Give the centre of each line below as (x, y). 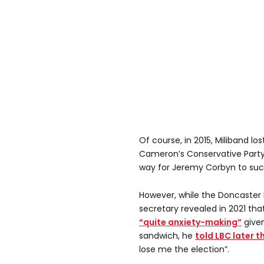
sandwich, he (167, 236)
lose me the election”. (184, 250)
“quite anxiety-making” (190, 222)
